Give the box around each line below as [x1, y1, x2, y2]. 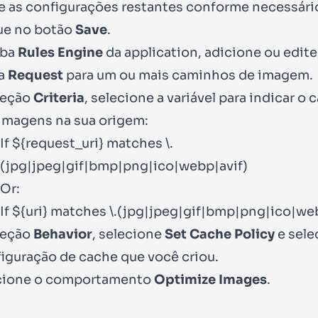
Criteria [33, 89, 84, 106]
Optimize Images [154, 271, 267, 287]
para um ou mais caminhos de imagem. [63, 67, 313, 83]
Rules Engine [18, 44, 103, 60]
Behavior [33, 226, 92, 242]
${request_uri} [12, 135, 104, 151]
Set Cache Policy [165, 226, 275, 242]
